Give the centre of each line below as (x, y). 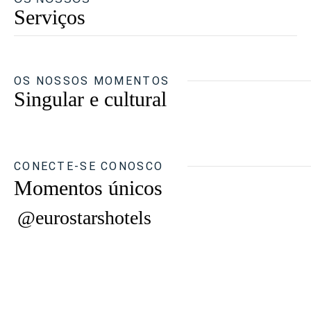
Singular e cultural (90, 99)
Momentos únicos (88, 188)
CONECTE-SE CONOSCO (89, 166)
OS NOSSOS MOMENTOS (92, 81)
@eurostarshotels (84, 218)
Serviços (50, 17)
